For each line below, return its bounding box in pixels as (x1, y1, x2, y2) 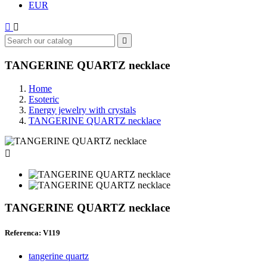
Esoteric (29, 94, 59, 104)
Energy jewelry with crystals (29, 104, 136, 115)
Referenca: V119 (5, 228, 60, 237)
